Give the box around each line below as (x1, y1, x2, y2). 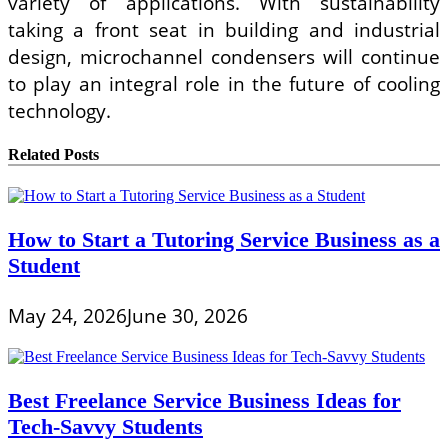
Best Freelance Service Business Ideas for (8, 388, 401, 414)
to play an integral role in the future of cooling (8, 70, 440, 98)
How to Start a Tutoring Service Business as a (8, 227, 440, 253)
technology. (8, 97, 111, 125)
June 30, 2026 (127, 301, 248, 329)
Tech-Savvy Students (8, 414, 203, 440)
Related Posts (8, 145, 99, 163)
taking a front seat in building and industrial (8, 16, 440, 44)
